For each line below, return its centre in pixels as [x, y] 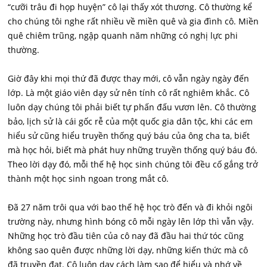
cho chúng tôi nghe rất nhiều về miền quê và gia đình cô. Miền [133, 21]
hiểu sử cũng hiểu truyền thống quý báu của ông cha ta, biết [129, 136]
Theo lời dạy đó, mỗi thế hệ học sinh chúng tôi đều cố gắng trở [133, 164]
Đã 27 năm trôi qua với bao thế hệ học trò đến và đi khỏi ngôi [131, 207]
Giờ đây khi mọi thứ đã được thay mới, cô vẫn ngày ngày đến [129, 78]
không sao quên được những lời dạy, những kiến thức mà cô [128, 250]
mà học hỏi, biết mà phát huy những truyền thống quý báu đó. [133, 150]
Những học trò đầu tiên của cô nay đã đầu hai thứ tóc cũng [126, 236]
